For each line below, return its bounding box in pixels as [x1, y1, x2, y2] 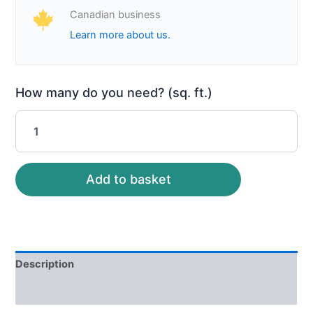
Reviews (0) [15, 284, 76, 298]
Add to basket [85, 172, 171, 187]
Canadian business [69, 8, 161, 22]
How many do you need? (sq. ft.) [15, 85, 213, 101]
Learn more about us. [69, 29, 170, 42]
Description [15, 257, 75, 270]
